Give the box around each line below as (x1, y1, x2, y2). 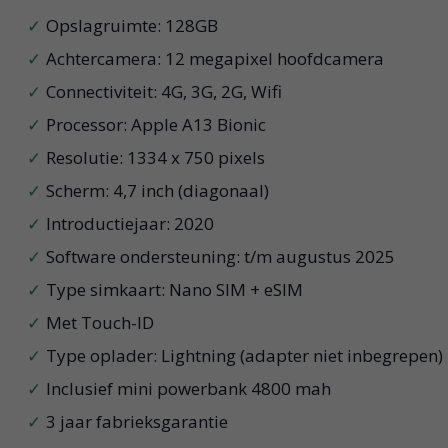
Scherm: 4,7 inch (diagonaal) (45, 179, 269, 203)
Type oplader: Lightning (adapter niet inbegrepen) (45, 344, 443, 368)
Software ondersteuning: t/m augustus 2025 (45, 245, 395, 269)
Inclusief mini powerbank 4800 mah (45, 377, 331, 401)
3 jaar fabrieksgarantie (45, 410, 228, 434)
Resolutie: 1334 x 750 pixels (45, 146, 265, 170)
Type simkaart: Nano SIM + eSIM (45, 278, 303, 302)
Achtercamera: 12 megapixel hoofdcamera (45, 47, 384, 71)
